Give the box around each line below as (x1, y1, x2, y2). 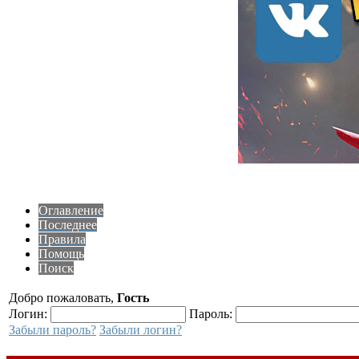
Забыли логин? (99, 322, 182, 337)
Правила (38, 232, 86, 246)
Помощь (38, 246, 84, 260)
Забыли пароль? (9, 322, 96, 337)
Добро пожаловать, (9, 290, 117, 305)
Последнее (38, 217, 97, 232)
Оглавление (38, 203, 103, 217)
